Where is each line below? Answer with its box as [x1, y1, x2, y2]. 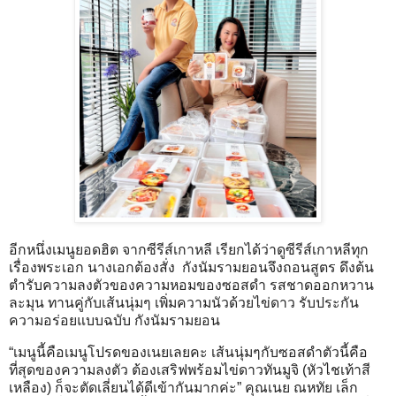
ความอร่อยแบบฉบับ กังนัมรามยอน [9, 312, 220, 328]
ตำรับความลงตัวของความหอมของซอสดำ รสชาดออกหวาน [9, 277, 374, 293]
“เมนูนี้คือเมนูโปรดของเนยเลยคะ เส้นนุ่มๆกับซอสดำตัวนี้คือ [9, 344, 368, 360]
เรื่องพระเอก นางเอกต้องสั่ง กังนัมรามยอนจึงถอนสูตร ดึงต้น [9, 259, 374, 275]
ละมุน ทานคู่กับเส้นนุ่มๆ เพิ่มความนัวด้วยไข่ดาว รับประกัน [9, 294, 359, 310]
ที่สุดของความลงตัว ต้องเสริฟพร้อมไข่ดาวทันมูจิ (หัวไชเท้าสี [9, 362, 370, 377]
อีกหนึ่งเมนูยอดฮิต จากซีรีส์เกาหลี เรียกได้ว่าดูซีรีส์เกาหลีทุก [9, 241, 369, 257]
